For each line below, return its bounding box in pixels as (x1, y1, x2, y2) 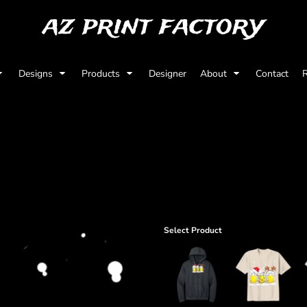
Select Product (164, 225, 222, 236)
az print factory (42, 6, 265, 46)
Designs (19, 66, 56, 80)
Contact (256, 66, 288, 80)
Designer (149, 66, 186, 80)
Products (82, 66, 123, 80)
